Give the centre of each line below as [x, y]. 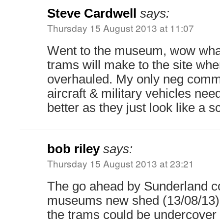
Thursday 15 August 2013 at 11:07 [121, 28]
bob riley [73, 149]
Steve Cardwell [92, 14]
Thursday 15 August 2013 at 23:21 [121, 164]
